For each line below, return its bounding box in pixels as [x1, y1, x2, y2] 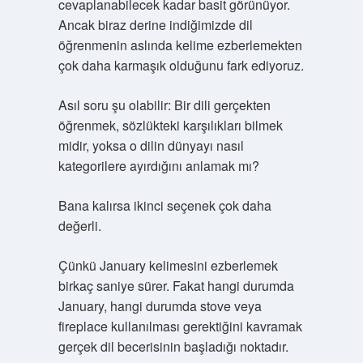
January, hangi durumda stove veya [58, 297, 262, 315]
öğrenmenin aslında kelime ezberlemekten [58, 36, 302, 54]
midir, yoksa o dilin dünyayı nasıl [58, 136, 244, 155]
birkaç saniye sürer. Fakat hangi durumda [58, 276, 294, 295]
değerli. [58, 216, 101, 235]
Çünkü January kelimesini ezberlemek [58, 256, 278, 275]
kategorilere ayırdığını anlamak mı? [58, 156, 259, 175]
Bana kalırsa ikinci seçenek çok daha [58, 196, 271, 215]
